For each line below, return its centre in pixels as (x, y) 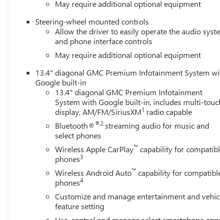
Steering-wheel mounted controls (92, 21)
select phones (78, 135)
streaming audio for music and (156, 125)
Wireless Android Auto (94, 172)
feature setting (80, 206)
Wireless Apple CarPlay (95, 149)
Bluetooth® (75, 125)
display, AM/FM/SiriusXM (98, 111)
